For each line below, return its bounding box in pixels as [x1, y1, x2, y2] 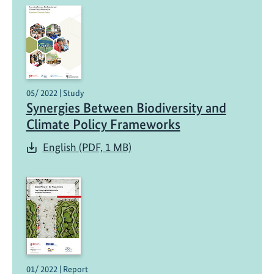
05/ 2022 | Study [26, 87, 84, 99]
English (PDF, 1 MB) [42, 141, 131, 154]
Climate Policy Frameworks [26, 116, 180, 133]
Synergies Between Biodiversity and [26, 100, 226, 117]
